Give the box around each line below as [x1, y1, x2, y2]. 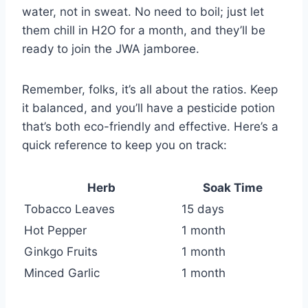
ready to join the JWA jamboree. [22, 42, 199, 56]
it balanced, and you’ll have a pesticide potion [22, 101, 275, 115]
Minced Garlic [24, 266, 100, 280]
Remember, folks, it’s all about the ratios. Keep [22, 82, 278, 97]
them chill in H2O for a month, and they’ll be [22, 23, 265, 38]
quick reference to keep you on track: [22, 138, 227, 153]
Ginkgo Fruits [24, 245, 98, 259]
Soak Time [203, 181, 263, 195]
